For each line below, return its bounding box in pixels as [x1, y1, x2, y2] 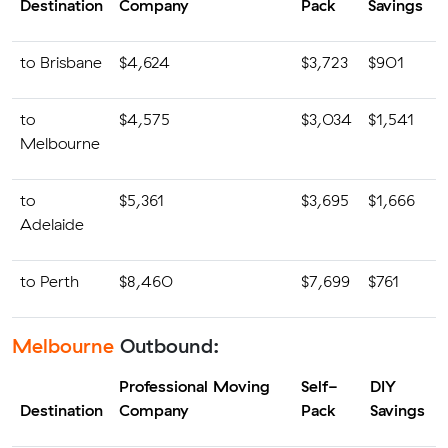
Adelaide [20, 214, 84, 234]
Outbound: [114, 333, 219, 358]
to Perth [20, 271, 79, 291]
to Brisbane [20, 52, 102, 72]
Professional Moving [119, 376, 270, 396]
